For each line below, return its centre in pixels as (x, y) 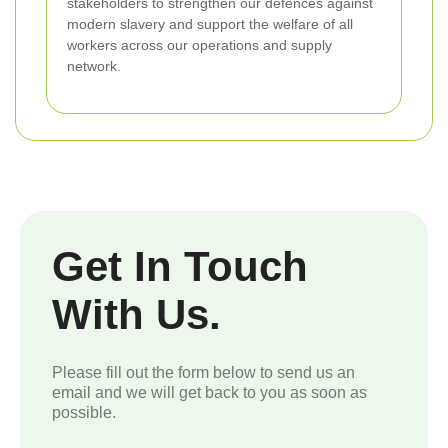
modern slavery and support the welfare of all (210, 23)
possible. (84, 412)
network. (94, 65)
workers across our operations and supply (199, 44)
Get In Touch (180, 266)
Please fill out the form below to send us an (203, 372)
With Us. (136, 314)
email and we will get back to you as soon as (209, 392)
